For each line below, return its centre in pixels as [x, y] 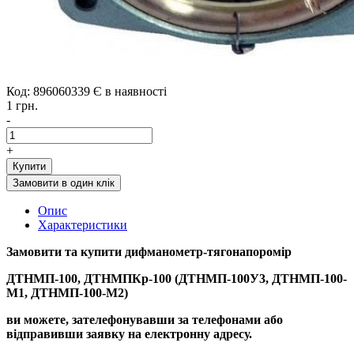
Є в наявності [130, 91]
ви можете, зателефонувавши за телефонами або [145, 319]
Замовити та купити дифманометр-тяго [119, 251]
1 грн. [22, 105]
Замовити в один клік [64, 183]
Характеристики [83, 224]
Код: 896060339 [48, 91]
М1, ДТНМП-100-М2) [67, 292]
